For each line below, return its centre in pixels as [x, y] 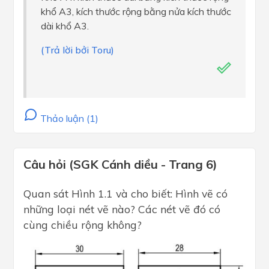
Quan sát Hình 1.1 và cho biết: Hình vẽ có [125, 193]
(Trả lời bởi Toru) [77, 50]
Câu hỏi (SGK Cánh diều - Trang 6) [120, 164]
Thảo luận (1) [68, 118]
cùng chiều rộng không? [83, 225]
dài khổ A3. [65, 26]
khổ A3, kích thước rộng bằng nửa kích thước [136, 11]
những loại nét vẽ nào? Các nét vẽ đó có [122, 209]
